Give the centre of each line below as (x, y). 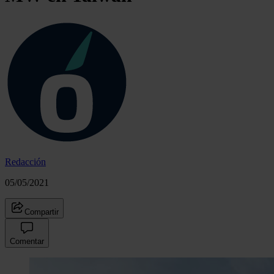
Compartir (42, 212)
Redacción (25, 161)
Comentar (27, 241)
